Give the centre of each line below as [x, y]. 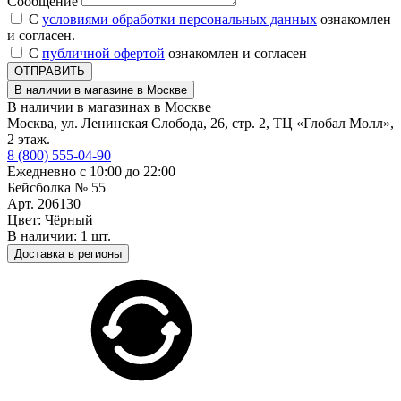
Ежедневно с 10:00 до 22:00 [91, 171]
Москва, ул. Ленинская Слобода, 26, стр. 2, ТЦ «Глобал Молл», [200, 123]
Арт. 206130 [44, 203]
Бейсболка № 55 [56, 187]
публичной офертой [103, 53]
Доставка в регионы [68, 253]
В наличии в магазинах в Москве [109, 107]
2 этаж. [29, 139]
